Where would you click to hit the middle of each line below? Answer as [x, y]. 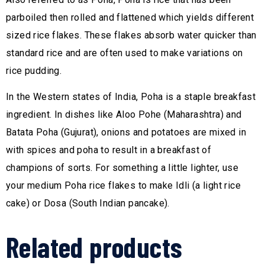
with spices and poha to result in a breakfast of [109, 150]
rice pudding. [34, 71]
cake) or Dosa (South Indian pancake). [88, 203]
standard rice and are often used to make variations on [125, 53]
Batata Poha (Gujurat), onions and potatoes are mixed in [126, 132]
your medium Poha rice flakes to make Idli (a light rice [123, 186]
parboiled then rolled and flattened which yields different [130, 18]
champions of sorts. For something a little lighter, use [122, 168]
